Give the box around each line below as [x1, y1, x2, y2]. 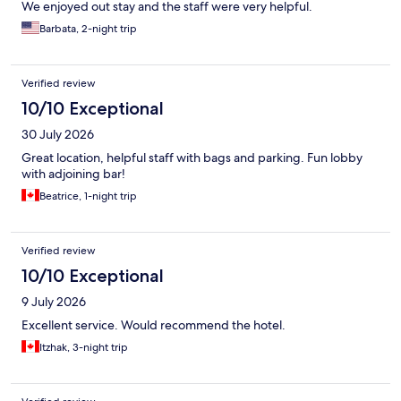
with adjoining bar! [21, 166, 125, 183]
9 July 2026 [21, 294, 86, 311]
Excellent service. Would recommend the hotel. [21, 317, 286, 334]
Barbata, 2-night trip [39, 21, 137, 37]
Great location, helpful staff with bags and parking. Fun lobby [21, 149, 363, 166]
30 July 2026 [21, 126, 94, 143]
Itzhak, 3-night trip [39, 340, 128, 355]
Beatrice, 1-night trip [39, 189, 137, 204]
